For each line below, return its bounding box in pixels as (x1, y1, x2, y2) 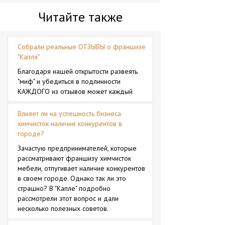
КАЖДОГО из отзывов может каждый (18, 87, 133, 96)
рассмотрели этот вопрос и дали (18, 194, 119, 203)
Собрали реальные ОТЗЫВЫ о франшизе (18, 42, 146, 51)
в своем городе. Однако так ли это (18, 174, 126, 183)
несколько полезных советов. (18, 204, 108, 213)
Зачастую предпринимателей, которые (18, 144, 137, 153)
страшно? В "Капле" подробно (18, 184, 110, 193)
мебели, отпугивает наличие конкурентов (18, 164, 145, 173)
